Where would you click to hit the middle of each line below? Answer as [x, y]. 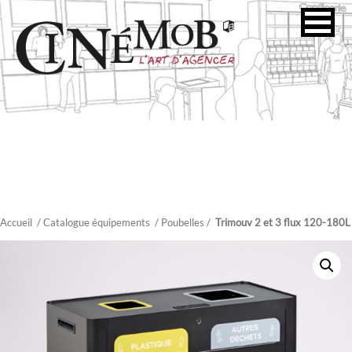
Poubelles [183, 222]
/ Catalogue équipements [93, 222]
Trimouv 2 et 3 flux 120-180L [283, 222]
